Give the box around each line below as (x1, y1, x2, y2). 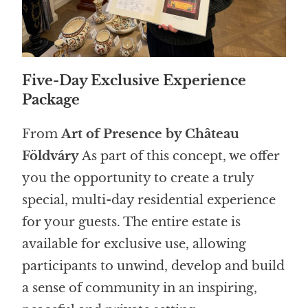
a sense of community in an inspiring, (22, 280, 258, 296)
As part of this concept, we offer (79, 148, 280, 164)
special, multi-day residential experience (22, 192, 276, 208)
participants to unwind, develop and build (22, 258, 285, 274)
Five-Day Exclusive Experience (22, 71, 247, 89)
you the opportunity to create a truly (22, 170, 254, 186)
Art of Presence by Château (61, 126, 240, 142)
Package (22, 91, 80, 108)
